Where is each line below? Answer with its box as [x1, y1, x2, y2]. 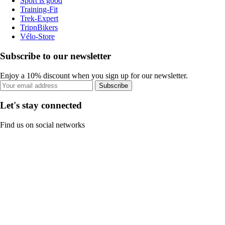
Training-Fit [20, 5, 58, 14]
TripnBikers [20, 23, 58, 32]
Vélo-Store [20, 32, 55, 41]
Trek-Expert [20, 14, 58, 23]
